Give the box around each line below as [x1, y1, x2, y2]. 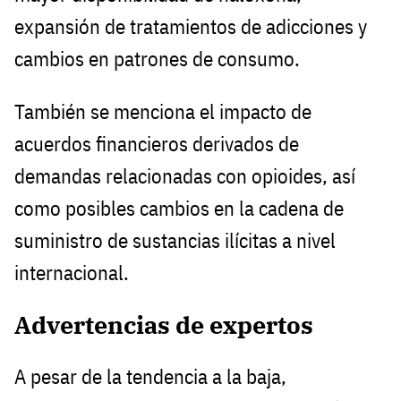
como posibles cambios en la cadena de [14, 194, 344, 221]
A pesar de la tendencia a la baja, [14, 363, 286, 390]
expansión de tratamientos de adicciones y [14, 13, 367, 39]
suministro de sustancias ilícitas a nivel [14, 226, 336, 253]
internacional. [14, 259, 129, 286]
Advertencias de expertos [14, 309, 313, 341]
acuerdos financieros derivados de [14, 130, 299, 157]
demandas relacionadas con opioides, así [14, 162, 355, 189]
